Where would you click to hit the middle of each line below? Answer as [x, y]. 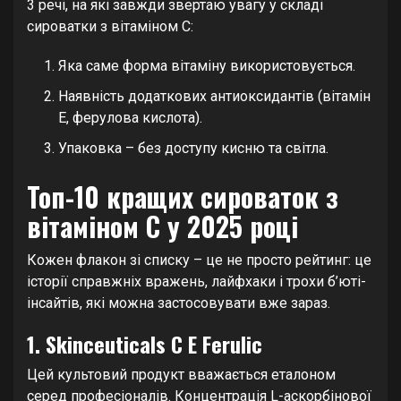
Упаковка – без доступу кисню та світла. [193, 148]
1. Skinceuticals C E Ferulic [145, 343]
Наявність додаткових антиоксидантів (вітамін [214, 96]
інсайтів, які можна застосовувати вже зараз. [179, 303]
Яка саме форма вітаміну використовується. [207, 65]
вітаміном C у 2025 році [162, 226]
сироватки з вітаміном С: [110, 26]
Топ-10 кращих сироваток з [183, 196]
